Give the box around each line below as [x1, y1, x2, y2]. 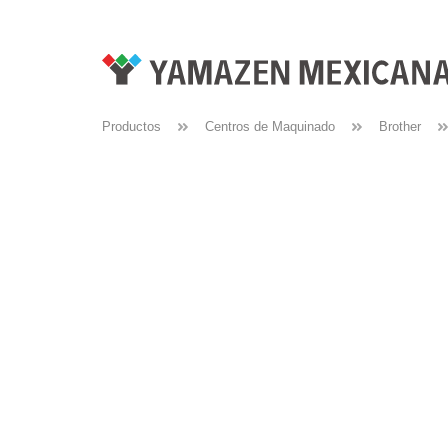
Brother [379, 119, 421, 134]
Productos [102, 119, 161, 134]
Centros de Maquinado [205, 119, 335, 134]
